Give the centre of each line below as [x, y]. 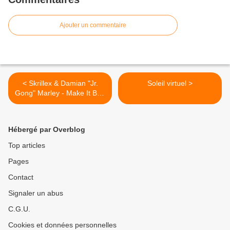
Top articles [27, 146]
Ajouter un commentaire [93, 25]
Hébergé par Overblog [47, 130]
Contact [21, 177]
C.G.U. [19, 209]
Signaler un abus [36, 193]
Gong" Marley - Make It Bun [60, 93]
